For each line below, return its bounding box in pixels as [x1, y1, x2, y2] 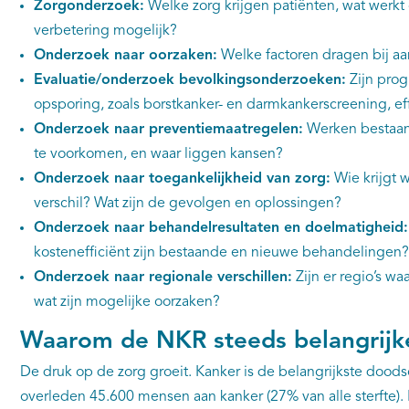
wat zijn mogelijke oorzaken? [33, 295, 220, 309]
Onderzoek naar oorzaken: [33, 48, 217, 63]
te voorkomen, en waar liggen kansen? [33, 147, 283, 162]
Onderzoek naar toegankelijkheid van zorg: [33, 172, 330, 186]
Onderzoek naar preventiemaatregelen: [33, 122, 303, 137]
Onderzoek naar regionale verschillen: [33, 270, 292, 285]
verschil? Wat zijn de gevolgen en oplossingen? [33, 196, 341, 211]
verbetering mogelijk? [33, 24, 177, 38]
